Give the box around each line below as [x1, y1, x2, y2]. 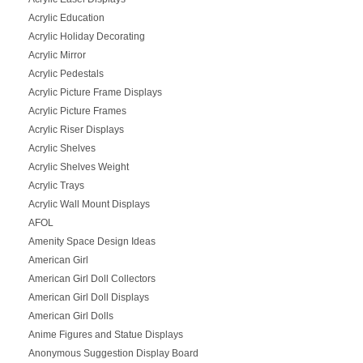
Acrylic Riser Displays [28, 123, 124, 135]
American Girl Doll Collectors [28, 272, 156, 284]
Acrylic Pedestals [28, 67, 104, 79]
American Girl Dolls [28, 310, 113, 322]
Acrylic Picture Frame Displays [28, 86, 162, 98]
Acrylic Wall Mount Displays [28, 198, 150, 210]
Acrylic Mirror [28, 49, 86, 61]
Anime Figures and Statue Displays [28, 328, 183, 340]
